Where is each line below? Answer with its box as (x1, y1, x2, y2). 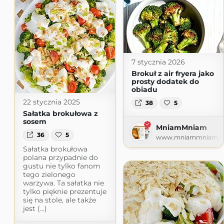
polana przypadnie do (22, 152, 98, 162)
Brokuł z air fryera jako (131, 68, 214, 78)
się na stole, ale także (22, 195, 96, 204)
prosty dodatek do (131, 76, 199, 86)
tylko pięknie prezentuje (22, 186, 106, 196)
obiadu (131, 84, 157, 94)
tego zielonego (22, 169, 75, 179)
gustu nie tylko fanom (22, 161, 100, 170)
